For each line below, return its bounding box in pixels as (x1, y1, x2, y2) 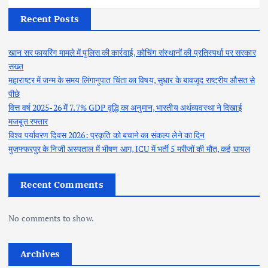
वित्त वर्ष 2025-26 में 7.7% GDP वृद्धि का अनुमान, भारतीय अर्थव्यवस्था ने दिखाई (8, 101, 242, 113)
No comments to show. (8, 212, 94, 224)
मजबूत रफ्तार (8, 115, 48, 127)
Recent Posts (20, 13, 80, 25)
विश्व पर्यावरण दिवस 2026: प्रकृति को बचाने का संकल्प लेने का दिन (8, 129, 205, 141)
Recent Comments (20, 178, 103, 190)
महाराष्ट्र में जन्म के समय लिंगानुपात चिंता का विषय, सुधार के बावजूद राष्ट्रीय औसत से (8, 74, 255, 86)
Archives (20, 248, 60, 260)
